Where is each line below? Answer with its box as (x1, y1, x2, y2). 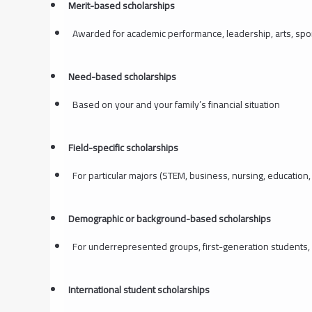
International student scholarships (68, 280, 210, 299)
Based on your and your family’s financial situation (72, 95, 280, 114)
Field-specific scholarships (68, 138, 178, 157)
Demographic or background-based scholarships (68, 209, 271, 228)
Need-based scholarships (68, 67, 176, 86)
